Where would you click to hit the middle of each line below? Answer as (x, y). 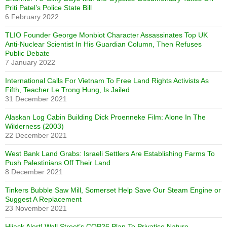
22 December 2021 (36, 136)
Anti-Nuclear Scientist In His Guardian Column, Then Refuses (103, 44)
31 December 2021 (36, 99)
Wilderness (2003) (34, 126)
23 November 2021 (36, 209)
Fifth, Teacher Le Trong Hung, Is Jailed (67, 90)
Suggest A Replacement (43, 199)
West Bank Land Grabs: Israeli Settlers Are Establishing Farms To (110, 154)
